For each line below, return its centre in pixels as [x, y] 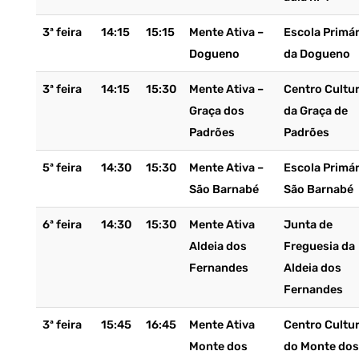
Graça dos [216, 111]
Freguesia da [319, 246]
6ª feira [62, 225]
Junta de [308, 225]
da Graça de [315, 111]
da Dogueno [317, 54]
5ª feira [62, 168]
